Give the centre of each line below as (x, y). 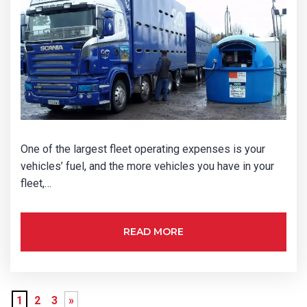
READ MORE (153, 232)
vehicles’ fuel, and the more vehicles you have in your (147, 167)
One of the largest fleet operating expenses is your (143, 149)
